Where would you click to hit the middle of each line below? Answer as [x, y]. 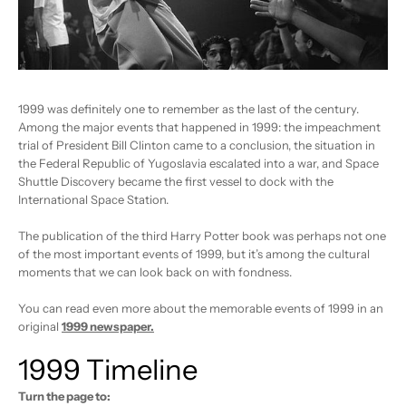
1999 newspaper [106, 327]
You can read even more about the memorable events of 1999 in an [201, 309]
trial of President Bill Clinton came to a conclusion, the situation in [197, 145]
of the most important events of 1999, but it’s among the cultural [194, 254]
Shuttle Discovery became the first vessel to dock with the [176, 182]
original [40, 327]
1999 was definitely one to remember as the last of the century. [188, 109]
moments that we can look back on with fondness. [155, 272]
